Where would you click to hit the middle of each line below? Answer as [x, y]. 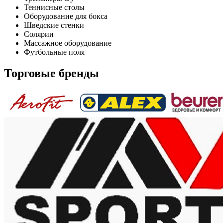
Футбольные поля [54, 52]
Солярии [39, 34]
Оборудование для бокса [66, 16]
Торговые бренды [52, 73]
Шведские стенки [54, 25]
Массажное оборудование [68, 43]
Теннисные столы [54, 7]
